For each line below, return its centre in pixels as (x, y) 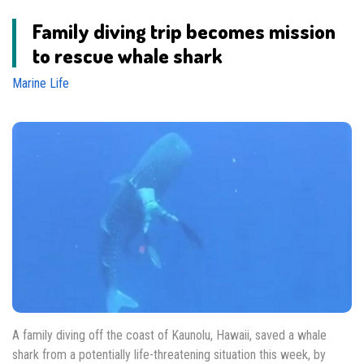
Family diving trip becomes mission (184, 31)
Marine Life (41, 84)
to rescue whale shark (128, 56)
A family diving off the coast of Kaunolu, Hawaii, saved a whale (169, 335)
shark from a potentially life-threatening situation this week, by (169, 354)
